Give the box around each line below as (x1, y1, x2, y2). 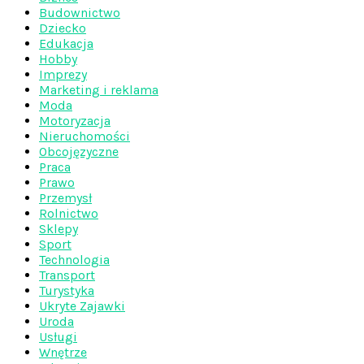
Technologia (39, 252, 110, 267)
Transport (39, 267, 95, 283)
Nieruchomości (39, 128, 130, 144)
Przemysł (39, 190, 92, 206)
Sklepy (39, 221, 78, 236)
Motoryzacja (39, 113, 110, 128)
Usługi (39, 329, 77, 344)
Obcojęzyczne (39, 144, 119, 159)
